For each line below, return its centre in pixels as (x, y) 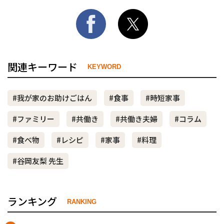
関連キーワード (42, 66)
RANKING (82, 201)
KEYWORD (104, 67)
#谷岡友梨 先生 (38, 160)
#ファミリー (33, 118)
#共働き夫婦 (136, 118)
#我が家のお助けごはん (52, 97)
